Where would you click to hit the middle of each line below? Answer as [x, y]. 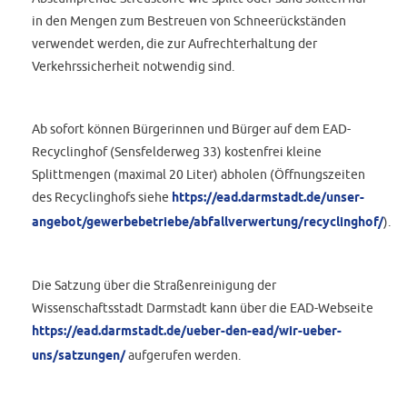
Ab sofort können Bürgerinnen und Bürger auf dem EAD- [192, 128]
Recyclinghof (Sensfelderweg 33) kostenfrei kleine [177, 151]
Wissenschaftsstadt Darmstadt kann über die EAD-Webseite [203, 308]
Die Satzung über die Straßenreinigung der [154, 285]
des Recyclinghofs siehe [102, 196]
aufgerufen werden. [184, 355]
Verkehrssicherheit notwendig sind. [134, 66]
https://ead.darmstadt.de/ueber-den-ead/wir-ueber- [187, 332]
